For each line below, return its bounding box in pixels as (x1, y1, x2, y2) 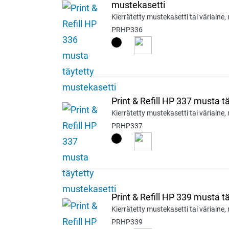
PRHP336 (111, 25, 143, 34)
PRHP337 (111, 121, 143, 130)
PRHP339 (111, 217, 143, 226)
